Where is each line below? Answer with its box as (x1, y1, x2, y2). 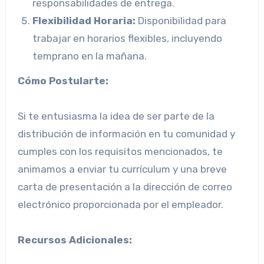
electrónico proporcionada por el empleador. (17, 199, 223, 211)
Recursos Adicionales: (17, 234, 132, 246)
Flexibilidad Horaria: (32, 14, 136, 27)
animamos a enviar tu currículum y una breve (17, 163, 227, 176)
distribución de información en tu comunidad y (17, 128, 235, 140)
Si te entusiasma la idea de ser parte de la (17, 110, 214, 123)
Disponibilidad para (136, 14, 227, 27)
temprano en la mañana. (32, 49, 147, 62)
